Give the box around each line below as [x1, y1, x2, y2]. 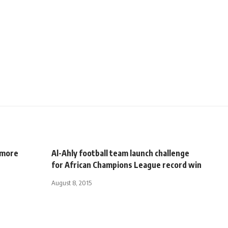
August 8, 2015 [51, 178, 92, 187]
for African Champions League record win [51, 159, 202, 170]
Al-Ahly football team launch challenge [51, 148, 189, 158]
